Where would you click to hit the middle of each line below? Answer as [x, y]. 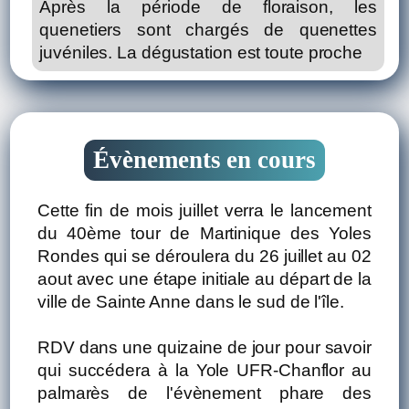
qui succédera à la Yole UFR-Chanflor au [204, 370]
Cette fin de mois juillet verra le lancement [204, 210]
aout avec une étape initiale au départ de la [204, 278]
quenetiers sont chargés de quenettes [208, 29]
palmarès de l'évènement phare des [204, 393]
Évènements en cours [204, 159]
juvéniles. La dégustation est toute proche [201, 52]
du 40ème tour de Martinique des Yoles [204, 233]
